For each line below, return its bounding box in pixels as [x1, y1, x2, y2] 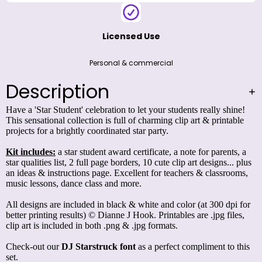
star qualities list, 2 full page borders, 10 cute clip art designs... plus [6, 157, 251, 168]
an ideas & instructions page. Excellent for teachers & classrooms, [6, 168, 248, 178]
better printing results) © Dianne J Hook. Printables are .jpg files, [6, 210, 244, 220]
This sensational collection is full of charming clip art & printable [6, 115, 244, 126]
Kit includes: [6, 147, 56, 157]
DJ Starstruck [61, 242, 118, 252]
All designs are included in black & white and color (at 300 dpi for [6, 199, 250, 210]
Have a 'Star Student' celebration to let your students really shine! [6, 105, 245, 115]
